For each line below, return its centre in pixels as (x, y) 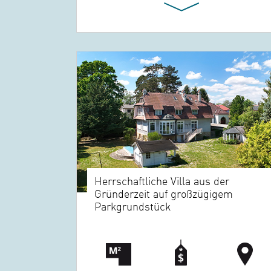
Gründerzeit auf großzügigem (164, 193)
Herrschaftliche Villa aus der (162, 180)
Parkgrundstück (133, 206)
